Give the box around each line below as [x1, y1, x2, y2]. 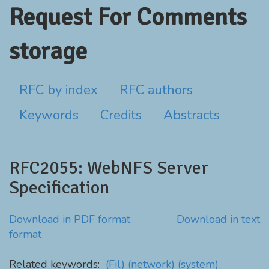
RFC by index [19, 81, 98, 99]
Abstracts [163, 106, 220, 124]
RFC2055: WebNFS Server [9, 157, 208, 179]
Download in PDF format [9, 212, 130, 226]
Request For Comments [9, 2, 247, 32]
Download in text [177, 212, 260, 226]
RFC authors [119, 81, 193, 99]
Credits [100, 106, 142, 124]
